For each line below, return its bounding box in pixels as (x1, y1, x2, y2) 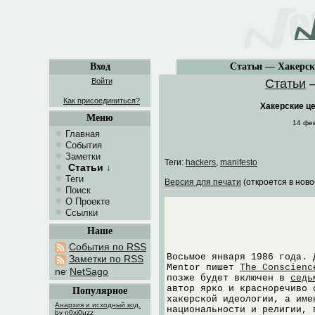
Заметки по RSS (69, 253, 143, 265)
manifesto (220, 157, 257, 167)
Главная (65, 129, 100, 139)
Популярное (72, 285, 127, 296)
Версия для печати (165, 177, 241, 187)
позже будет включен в (167, 273, 290, 283)
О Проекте (65, 196, 110, 207)
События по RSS (69, 241, 146, 252)
